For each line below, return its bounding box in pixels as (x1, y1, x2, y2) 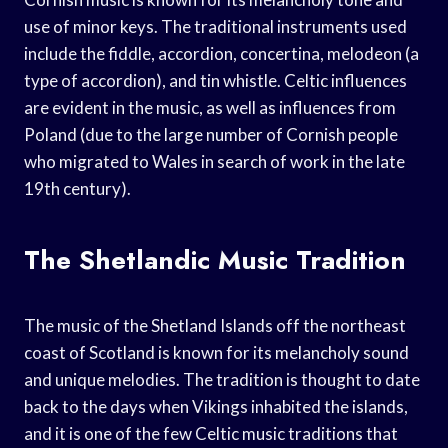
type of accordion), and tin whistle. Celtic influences (24, 69, 407, 91)
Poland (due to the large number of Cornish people (24, 123, 398, 145)
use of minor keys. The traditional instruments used (24, 15, 407, 37)
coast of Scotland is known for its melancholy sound (24, 341, 409, 363)
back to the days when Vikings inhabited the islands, (24, 395, 408, 417)
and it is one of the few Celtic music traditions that (24, 422, 398, 444)
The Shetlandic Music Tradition (24, 240, 406, 279)
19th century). (24, 177, 131, 199)
